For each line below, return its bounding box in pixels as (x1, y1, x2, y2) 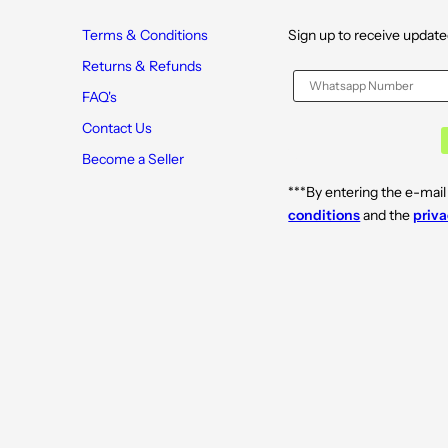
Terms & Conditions (81, 25, 208, 44)
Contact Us (81, 118, 152, 137)
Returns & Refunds (81, 56, 202, 75)
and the (360, 205, 414, 224)
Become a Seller (81, 149, 184, 168)
